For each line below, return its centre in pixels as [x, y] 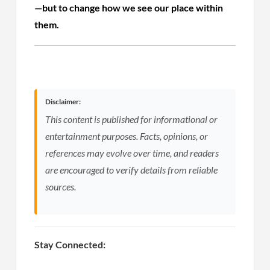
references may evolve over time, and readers [132, 152]
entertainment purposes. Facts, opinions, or [127, 136]
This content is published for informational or [132, 119]
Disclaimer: [63, 101]
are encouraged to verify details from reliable [132, 169]
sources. [61, 186]
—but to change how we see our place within [129, 7]
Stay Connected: [70, 244]
